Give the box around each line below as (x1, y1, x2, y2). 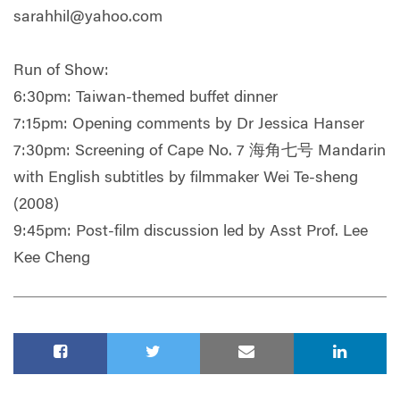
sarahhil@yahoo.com (13, 9, 162, 26)
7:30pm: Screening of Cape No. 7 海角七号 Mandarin (13, 143, 386, 160)
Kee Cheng (13, 250, 90, 267)
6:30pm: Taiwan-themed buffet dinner (13, 89, 278, 106)
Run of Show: (13, 62, 109, 79)
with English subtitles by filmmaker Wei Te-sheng (13, 170, 358, 187)
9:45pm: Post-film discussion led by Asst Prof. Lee (13, 223, 368, 240)
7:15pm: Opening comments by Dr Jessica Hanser (13, 116, 364, 133)
